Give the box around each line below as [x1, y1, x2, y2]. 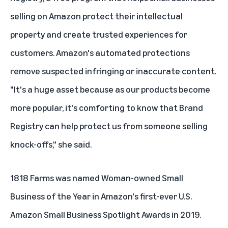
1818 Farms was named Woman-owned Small [10, 172, 183, 184]
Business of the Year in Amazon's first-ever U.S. [10, 190, 192, 202]
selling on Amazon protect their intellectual [10, 10, 183, 22]
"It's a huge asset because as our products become [10, 83, 210, 95]
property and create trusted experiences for [10, 28, 187, 40]
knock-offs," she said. [10, 138, 92, 150]
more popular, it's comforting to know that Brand [10, 102, 203, 113]
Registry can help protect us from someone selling [10, 120, 208, 132]
